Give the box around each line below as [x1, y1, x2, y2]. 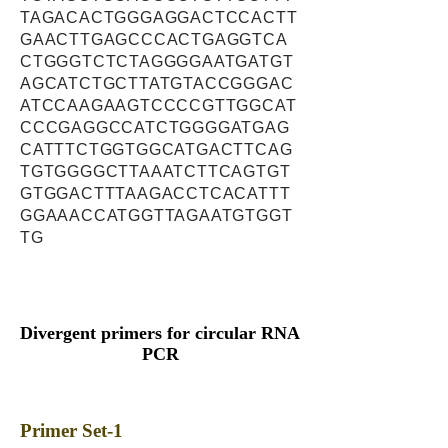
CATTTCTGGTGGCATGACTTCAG [20, 141, 293, 158]
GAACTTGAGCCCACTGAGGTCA [20, 31, 288, 48]
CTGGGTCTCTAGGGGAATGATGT [20, 53, 294, 70]
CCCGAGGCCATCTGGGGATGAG [20, 119, 290, 136]
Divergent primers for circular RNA [20, 323, 300, 343]
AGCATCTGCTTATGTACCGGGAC [20, 75, 294, 92]
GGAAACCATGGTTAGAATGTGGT [20, 207, 293, 224]
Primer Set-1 [20, 420, 123, 441]
